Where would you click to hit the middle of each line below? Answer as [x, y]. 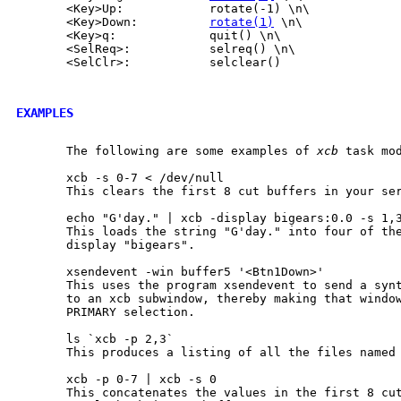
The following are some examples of [166, 150]
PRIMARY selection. [106, 311]
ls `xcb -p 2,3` [95, 338]
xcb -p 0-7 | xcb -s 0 [116, 379]
